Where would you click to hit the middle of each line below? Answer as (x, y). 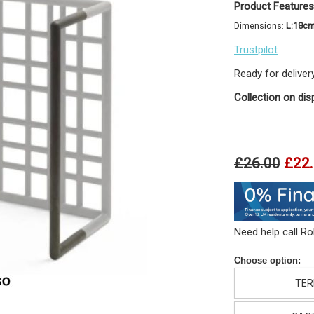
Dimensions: (260, 26)
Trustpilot (256, 50)
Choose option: (267, 261)
